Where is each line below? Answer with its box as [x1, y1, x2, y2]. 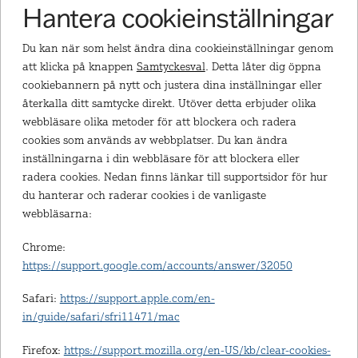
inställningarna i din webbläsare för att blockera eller [22, 151, 300, 165]
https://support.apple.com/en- [59, 291, 215, 305]
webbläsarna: [22, 206, 92, 221]
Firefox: [22, 342, 64, 356]
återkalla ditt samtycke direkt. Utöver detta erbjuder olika [22, 96, 316, 110]
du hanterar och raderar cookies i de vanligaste [22, 188, 266, 202]
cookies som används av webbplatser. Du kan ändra [22, 133, 288, 147]
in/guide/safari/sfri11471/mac [22, 309, 180, 324]
